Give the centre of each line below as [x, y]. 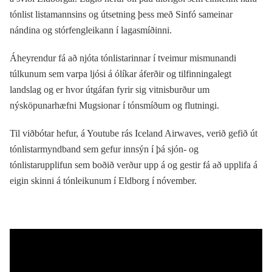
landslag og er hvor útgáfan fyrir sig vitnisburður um [110, 89]
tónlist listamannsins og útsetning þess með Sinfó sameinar [121, 14]
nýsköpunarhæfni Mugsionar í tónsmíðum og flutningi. [114, 105]
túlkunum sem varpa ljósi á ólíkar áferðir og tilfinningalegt [121, 73]
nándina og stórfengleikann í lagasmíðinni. [91, 30]
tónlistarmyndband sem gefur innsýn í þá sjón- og [104, 149]
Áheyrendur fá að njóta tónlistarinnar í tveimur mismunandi [123, 58]
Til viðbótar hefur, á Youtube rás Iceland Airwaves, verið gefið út [134, 133]
